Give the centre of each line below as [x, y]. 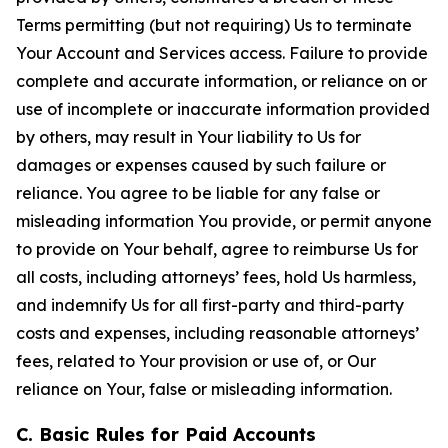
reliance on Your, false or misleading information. [204, 389]
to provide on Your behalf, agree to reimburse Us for [217, 249]
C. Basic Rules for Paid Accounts [166, 434]
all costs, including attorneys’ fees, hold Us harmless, [216, 277]
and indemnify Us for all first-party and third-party [210, 305]
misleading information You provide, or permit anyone [224, 221]
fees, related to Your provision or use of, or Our [196, 361]
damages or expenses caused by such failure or [201, 165]
